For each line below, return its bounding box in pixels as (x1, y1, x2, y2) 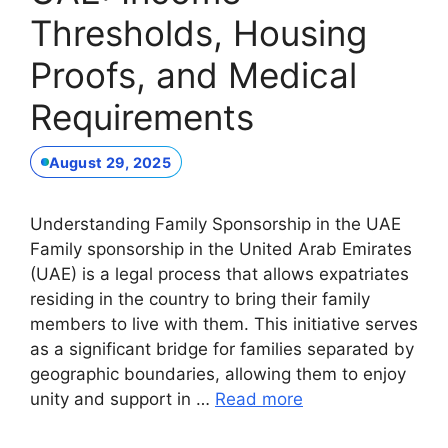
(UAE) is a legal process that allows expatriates (30, 264, 409, 285)
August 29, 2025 (48, 153, 171, 171)
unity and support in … (30, 389, 215, 410)
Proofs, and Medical (30, 53, 357, 96)
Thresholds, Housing (30, 11, 367, 54)
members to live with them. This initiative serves (30, 314, 418, 335)
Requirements (30, 95, 254, 138)
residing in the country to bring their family (30, 289, 370, 310)
